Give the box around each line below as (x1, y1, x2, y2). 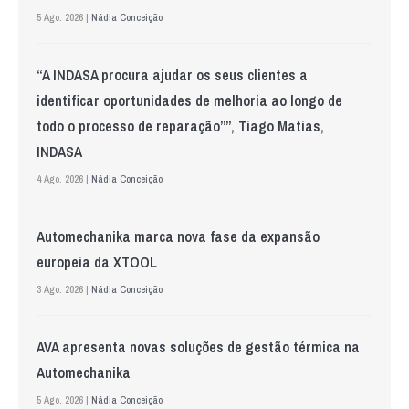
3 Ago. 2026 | (37, 282, 91, 296)
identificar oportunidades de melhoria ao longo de (37, 89, 342, 110)
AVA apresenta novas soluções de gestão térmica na (37, 336, 360, 357)
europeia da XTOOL (37, 251, 157, 272)
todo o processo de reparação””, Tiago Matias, (37, 115, 324, 136)
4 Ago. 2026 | (37, 172, 91, 185)
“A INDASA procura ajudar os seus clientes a (37, 64, 308, 85)
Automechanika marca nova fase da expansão (37, 225, 320, 246)
